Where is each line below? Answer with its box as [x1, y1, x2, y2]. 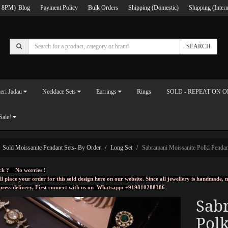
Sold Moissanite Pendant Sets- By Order [3, 144, 101, 151]
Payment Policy [40, 4, 78, 11]
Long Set [110, 144, 132, 151]
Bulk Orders [88, 4, 118, 11]
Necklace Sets [42, 88, 76, 95]
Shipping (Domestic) [128, 4, 179, 11]
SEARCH [186, 42, 211, 50]
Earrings [96, 88, 117, 95]
